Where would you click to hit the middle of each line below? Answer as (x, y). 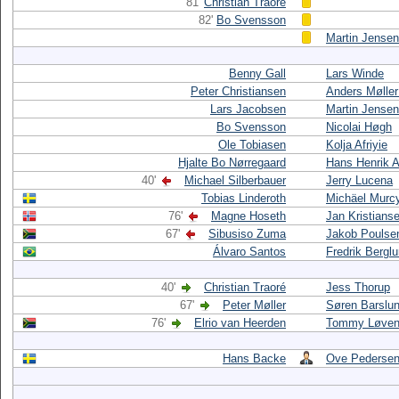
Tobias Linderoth (244, 198)
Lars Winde (355, 73)
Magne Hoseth (248, 216)
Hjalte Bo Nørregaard (232, 163)
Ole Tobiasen (252, 145)
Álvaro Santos (249, 252)
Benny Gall (257, 73)
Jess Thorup (358, 287)
